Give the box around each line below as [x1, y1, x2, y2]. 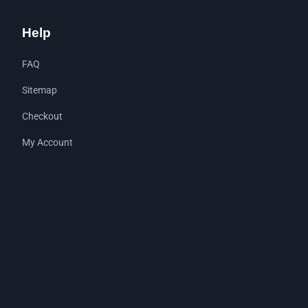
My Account [21, 137, 73, 149]
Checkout [21, 111, 63, 123]
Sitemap [21, 85, 57, 97]
